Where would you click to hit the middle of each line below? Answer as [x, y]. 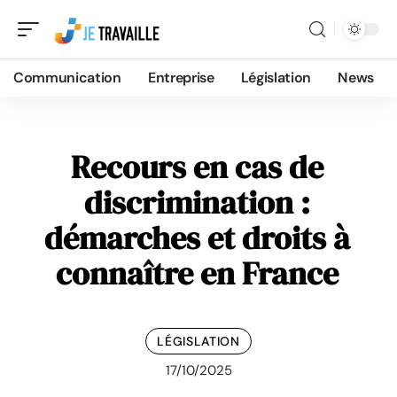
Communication [67, 78]
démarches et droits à [197, 238]
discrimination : [197, 202]
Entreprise [181, 78]
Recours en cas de [197, 167]
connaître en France [197, 273]
